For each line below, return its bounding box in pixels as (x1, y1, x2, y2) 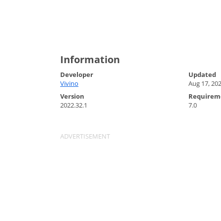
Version (60, 92, 84, 101)
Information (60, 53, 120, 66)
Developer (60, 70, 93, 79)
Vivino (60, 79, 78, 88)
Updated (188, 70, 216, 79)
